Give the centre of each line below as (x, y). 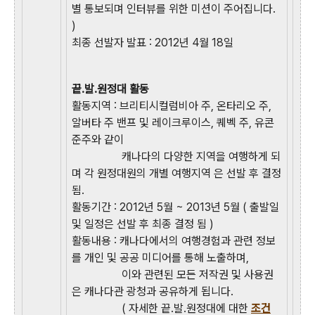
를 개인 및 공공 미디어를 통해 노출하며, (160, 257)
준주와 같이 (98, 139)
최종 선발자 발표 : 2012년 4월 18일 (153, 42)
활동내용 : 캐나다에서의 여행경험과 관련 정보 (174, 240)
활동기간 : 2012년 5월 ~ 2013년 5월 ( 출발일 (175, 207)
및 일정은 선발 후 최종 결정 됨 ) (143, 224)
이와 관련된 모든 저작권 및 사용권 (198, 274)
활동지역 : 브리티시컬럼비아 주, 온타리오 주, (172, 105)
